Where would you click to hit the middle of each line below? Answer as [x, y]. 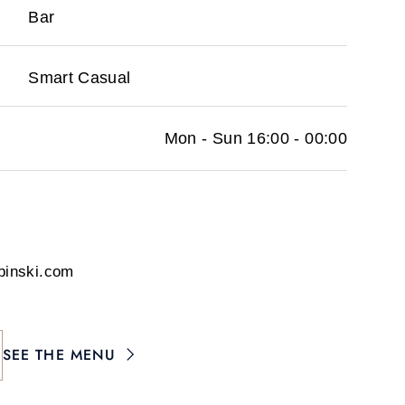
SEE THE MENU [59, 355]
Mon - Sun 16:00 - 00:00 [255, 138]
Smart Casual [80, 78]
